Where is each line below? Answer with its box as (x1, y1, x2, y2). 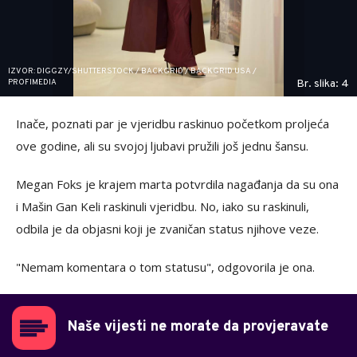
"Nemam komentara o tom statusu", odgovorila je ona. (16, 258, 315, 275)
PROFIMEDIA (8, 76, 57, 88)
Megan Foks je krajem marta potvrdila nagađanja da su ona (16, 175, 339, 192)
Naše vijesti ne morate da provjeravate (68, 317, 328, 336)
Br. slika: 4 (296, 76, 349, 91)
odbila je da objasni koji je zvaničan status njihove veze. (16, 220, 319, 237)
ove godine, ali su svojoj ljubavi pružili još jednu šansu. (16, 137, 308, 154)
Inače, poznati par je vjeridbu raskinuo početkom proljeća (16, 115, 329, 131)
